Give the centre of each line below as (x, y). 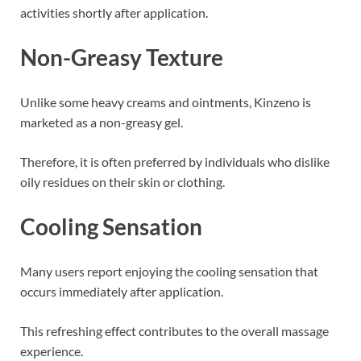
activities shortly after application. (114, 12)
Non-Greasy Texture (122, 57)
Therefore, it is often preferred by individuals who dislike (175, 161)
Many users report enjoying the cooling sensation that (169, 272)
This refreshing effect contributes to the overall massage (174, 331)
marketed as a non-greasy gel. (102, 122)
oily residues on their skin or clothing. (122, 181)
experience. (52, 351)
